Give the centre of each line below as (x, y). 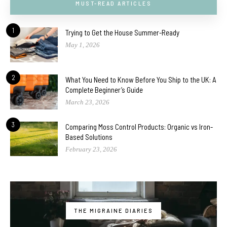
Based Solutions (89, 137)
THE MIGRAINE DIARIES (113, 211)
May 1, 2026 (83, 45)
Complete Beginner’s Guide (104, 90)
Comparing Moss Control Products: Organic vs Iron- (139, 126)
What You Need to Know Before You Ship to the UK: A (141, 80)
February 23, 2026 (91, 149)
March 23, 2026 (87, 102)
